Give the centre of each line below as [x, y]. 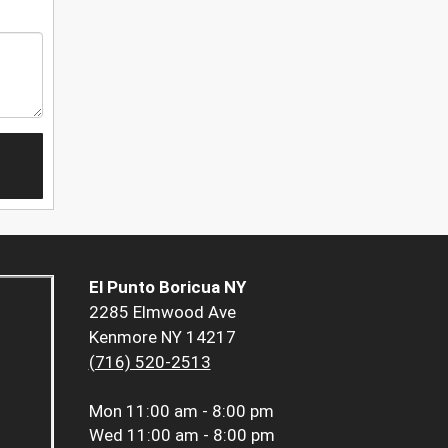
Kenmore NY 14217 [162, 337]
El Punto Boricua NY [167, 287]
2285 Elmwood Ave [162, 312]
